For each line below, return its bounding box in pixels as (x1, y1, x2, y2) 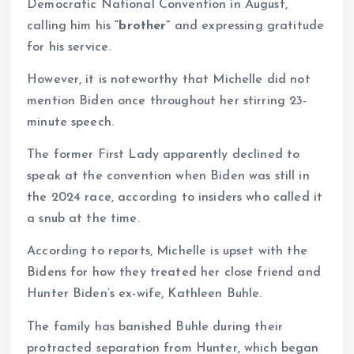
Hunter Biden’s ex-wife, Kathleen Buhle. (27, 288, 262, 301)
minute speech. (27, 116, 115, 130)
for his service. (27, 41, 111, 55)
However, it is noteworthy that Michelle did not (27, 73, 311, 87)
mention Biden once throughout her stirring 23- (27, 95, 307, 108)
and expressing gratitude (170, 20, 325, 33)
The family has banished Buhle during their (27, 320, 283, 333)
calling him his (27, 20, 115, 33)
